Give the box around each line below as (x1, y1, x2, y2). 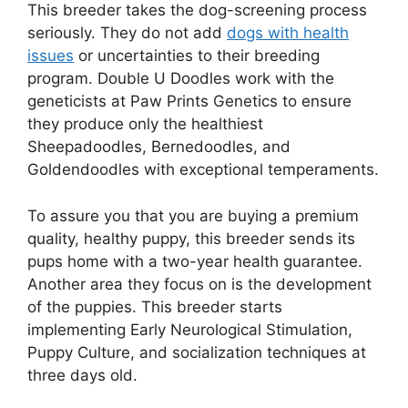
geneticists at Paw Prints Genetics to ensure (27, 92, 352, 111)
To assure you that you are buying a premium (27, 206, 359, 225)
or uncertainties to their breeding (74, 46, 320, 66)
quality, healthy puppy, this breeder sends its (27, 229, 355, 248)
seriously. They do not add (27, 24, 227, 43)
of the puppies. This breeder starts (27, 297, 282, 316)
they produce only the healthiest (27, 115, 263, 134)
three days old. (27, 365, 138, 384)
